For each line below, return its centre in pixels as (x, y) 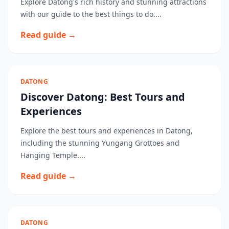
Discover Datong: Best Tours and (103, 97)
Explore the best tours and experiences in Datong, (107, 131)
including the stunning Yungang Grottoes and (100, 143)
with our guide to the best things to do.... (91, 14)
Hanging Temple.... (53, 155)
